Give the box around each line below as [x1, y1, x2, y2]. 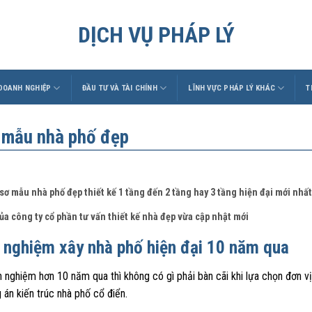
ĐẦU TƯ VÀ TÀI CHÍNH [81, 83, 157, 93]
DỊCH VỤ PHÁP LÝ [77, 22, 235, 48]
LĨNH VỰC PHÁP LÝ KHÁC [188, 83, 276, 93]
